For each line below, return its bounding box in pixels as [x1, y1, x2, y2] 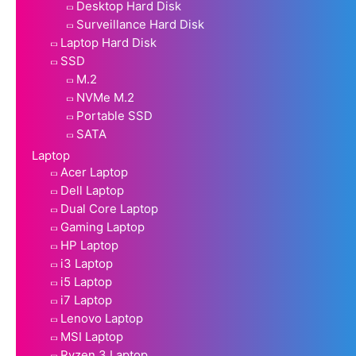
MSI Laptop [60, 328, 123, 344]
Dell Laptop [60, 182, 124, 198]
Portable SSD [76, 107, 153, 123]
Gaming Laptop [60, 219, 145, 234]
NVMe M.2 [76, 89, 134, 105]
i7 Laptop [60, 292, 112, 308]
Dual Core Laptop [60, 200, 158, 216]
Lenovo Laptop [60, 310, 143, 326]
